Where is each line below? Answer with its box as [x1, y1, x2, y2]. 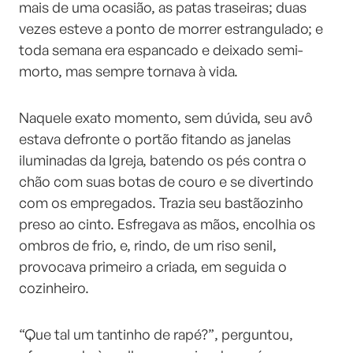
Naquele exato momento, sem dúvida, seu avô [19, 109, 313, 126]
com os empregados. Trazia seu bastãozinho [19, 194, 303, 211]
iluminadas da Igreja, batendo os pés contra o [19, 151, 307, 169]
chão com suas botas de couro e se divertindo [19, 173, 314, 190]
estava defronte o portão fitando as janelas [19, 130, 291, 147]
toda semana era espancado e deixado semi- [19, 41, 303, 58]
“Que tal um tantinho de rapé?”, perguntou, [19, 325, 293, 343]
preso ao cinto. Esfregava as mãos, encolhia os [19, 215, 315, 232]
